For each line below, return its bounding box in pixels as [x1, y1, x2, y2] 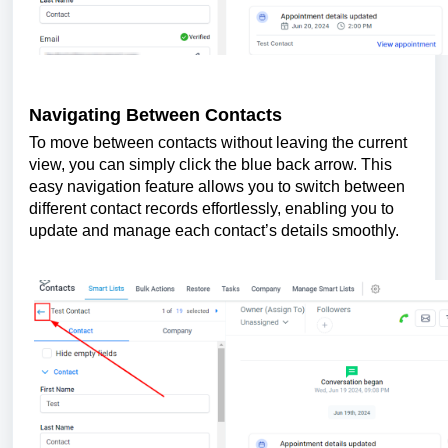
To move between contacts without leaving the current [29, 133, 407, 151]
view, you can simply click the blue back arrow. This [29, 155, 392, 173]
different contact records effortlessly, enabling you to [29, 199, 394, 217]
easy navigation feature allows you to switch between [29, 177, 405, 195]
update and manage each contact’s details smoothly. [29, 221, 399, 239]
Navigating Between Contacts [29, 104, 282, 125]
